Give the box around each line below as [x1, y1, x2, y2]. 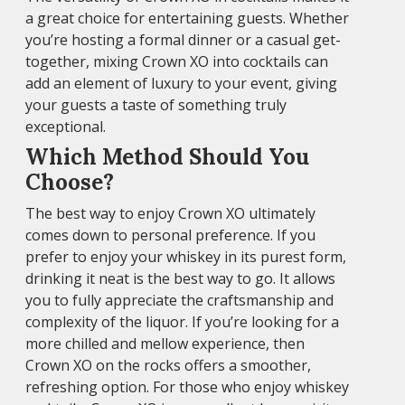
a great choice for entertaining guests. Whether [25, 7, 349, 28]
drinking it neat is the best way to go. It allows [25, 268, 335, 288]
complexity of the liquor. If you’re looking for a [25, 311, 339, 332]
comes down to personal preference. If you [25, 224, 316, 245]
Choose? [25, 167, 114, 196]
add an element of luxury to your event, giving [25, 72, 337, 93]
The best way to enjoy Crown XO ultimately [25, 202, 316, 223]
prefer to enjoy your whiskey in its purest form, [25, 246, 346, 267]
